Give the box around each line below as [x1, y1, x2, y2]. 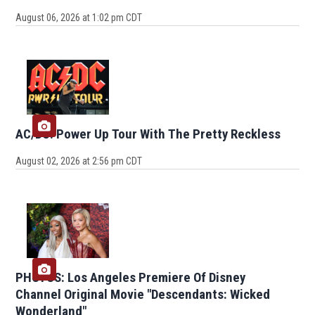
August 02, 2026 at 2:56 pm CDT [15, 155, 143, 167]
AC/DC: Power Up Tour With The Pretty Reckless [15, 126, 281, 143]
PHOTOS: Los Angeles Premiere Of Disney [15, 269, 246, 286]
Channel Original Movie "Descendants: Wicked [15, 286, 271, 303]
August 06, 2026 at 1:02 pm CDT [15, 12, 143, 24]
